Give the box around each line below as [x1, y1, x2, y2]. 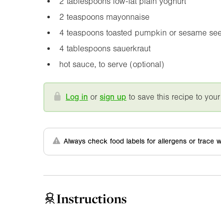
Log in [66, 92, 88, 102]
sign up [100, 92, 127, 102]
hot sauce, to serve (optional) [59, 59, 164, 69]
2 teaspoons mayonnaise [59, 12, 149, 22]
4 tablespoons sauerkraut [59, 43, 150, 53]
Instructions [56, 189, 127, 207]
